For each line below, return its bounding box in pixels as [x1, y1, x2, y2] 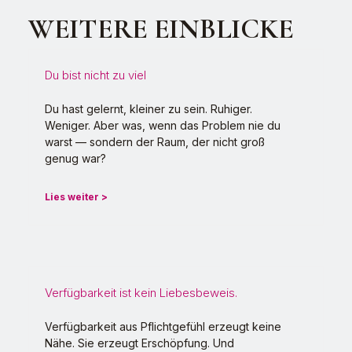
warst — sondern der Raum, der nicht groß [45, 135, 265, 149]
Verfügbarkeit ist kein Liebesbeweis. [45, 285, 237, 301]
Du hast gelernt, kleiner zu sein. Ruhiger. [45, 102, 252, 116]
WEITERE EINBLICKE [28, 12, 294, 46]
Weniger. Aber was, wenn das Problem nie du [45, 119, 280, 133]
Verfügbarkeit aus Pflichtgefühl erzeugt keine [45, 320, 281, 334]
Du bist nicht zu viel [45, 68, 146, 83]
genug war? [45, 152, 106, 166]
